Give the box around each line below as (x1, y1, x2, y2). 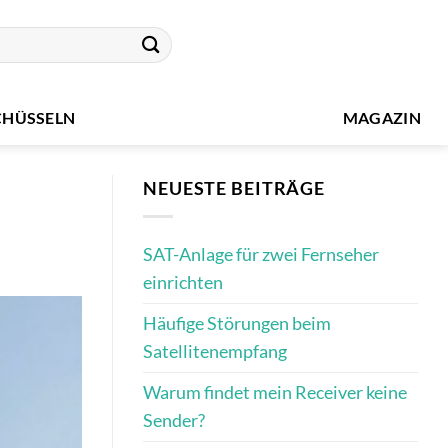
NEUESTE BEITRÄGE (143, 178, 326, 199)
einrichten (143, 272, 223, 294)
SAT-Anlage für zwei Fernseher (143, 244, 379, 266)
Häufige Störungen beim (143, 313, 331, 335)
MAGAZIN (342, 107, 422, 127)
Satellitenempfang (143, 341, 287, 363)
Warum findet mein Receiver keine (143, 382, 407, 404)
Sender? (143, 410, 205, 432)
